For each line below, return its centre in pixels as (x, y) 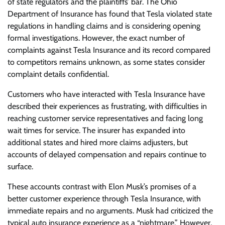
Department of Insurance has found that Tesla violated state (110, 14)
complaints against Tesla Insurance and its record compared (109, 50)
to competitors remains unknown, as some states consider (106, 62)
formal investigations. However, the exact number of (96, 38)
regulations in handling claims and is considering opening (104, 26)
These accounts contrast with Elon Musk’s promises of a (102, 187)
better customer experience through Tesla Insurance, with (104, 199)
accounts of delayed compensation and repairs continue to (107, 154)
